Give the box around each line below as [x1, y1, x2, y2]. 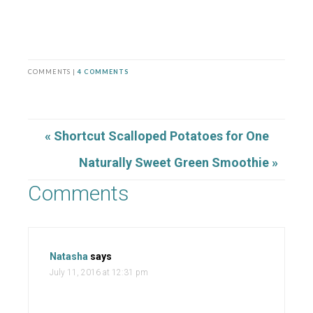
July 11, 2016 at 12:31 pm [50, 268, 148, 278]
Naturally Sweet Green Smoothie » [79, 155, 278, 170]
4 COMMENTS [78, 68, 129, 76]
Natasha [50, 251, 88, 263]
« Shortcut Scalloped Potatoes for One [44, 129, 269, 144]
